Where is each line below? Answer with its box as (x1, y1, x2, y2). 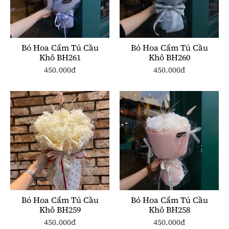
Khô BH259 (39, 203, 81, 215)
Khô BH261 (39, 51, 81, 63)
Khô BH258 (148, 203, 190, 215)
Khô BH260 (148, 51, 190, 63)
